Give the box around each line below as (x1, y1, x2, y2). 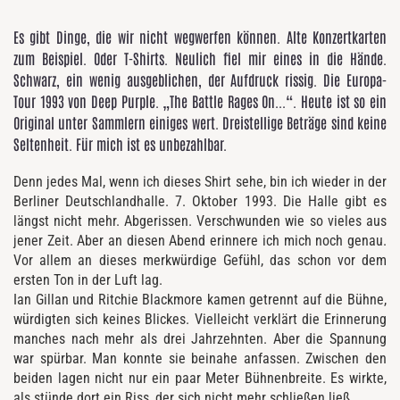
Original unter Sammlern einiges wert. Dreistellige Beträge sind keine (13, 112, 387, 131)
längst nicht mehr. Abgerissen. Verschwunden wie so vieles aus (13, 212, 387, 229)
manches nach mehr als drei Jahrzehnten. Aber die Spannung (13, 329, 387, 347)
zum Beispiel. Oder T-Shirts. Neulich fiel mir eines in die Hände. (13, 48, 387, 67)
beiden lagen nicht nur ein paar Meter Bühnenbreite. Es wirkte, (13, 369, 387, 387)
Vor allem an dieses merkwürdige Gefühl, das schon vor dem (13, 251, 387, 269)
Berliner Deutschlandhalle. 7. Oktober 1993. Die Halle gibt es (13, 192, 387, 210)
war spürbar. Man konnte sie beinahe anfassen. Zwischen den (13, 349, 387, 367)
